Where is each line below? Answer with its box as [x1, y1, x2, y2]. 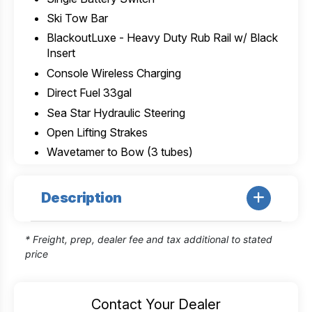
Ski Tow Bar [46, 11, 108, 26]
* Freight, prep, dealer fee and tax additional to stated [25, 233, 272, 245]
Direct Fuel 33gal [46, 86, 132, 100]
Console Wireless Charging [46, 65, 181, 80]
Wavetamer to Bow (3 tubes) [46, 145, 193, 159]
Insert [46, 46, 75, 61]
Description [41, 189, 122, 207]
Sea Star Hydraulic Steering [46, 105, 185, 120]
